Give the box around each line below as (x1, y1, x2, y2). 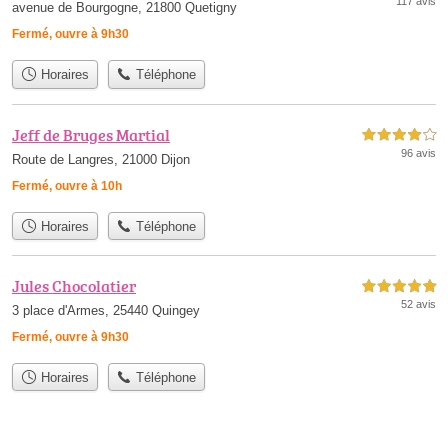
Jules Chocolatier (12, 275, 136, 297)
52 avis (401, 298, 436, 310)
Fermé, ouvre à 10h (12, 178, 122, 193)
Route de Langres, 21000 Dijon (12, 151, 190, 167)
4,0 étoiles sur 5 (362, 129, 436, 141)
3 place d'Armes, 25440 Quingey (12, 303, 200, 318)
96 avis (401, 146, 436, 159)
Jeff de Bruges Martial (12, 123, 170, 146)
